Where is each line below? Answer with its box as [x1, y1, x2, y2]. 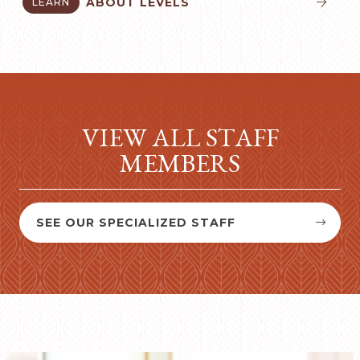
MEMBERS [120, 146, 240, 181]
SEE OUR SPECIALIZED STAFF [36, 215, 235, 231]
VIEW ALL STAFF [81, 121, 279, 155]
